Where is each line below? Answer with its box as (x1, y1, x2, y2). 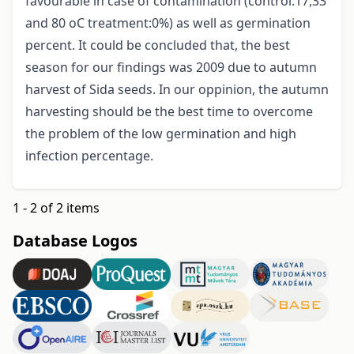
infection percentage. (25, 147, 153, 165)
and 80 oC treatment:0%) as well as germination (25, 14, 311, 32)
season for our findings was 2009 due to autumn (25, 58, 317, 77)
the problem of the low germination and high (25, 125, 296, 143)
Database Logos (13, 230, 137, 252)
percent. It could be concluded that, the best (25, 36, 290, 55)
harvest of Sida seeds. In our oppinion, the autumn (25, 81, 329, 99)
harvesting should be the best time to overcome (25, 103, 313, 121)
